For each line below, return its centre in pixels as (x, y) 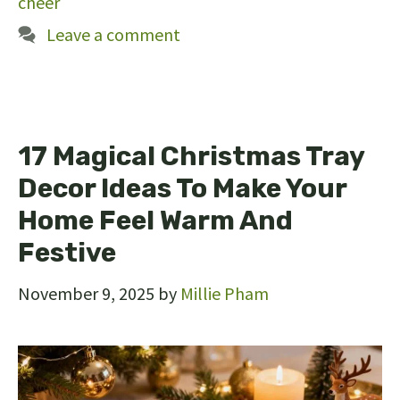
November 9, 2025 (86, 294)
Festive (67, 253)
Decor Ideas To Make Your (182, 189)
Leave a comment (113, 35)
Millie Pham (225, 294)
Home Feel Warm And (155, 221)
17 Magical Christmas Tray (191, 157)
